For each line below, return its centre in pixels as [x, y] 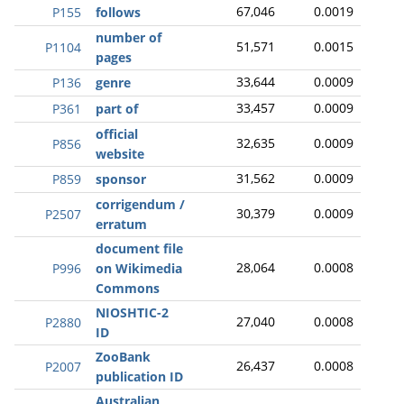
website [120, 154]
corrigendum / [140, 204]
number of [129, 37]
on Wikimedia [139, 268]
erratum [121, 224]
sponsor [121, 179]
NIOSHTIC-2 [132, 312]
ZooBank [123, 357]
